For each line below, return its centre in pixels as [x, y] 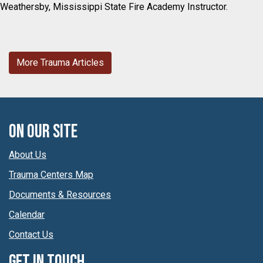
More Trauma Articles [60, 62]
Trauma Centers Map [51, 174]
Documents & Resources [60, 194]
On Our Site [43, 131]
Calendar [27, 214]
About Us [28, 154]
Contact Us [31, 234]
